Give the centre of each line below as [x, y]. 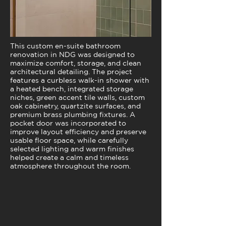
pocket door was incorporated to [68, 123]
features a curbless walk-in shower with [80, 80]
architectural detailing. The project [71, 72]
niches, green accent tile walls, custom [77, 97]
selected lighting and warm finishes [72, 149]
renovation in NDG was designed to [72, 54]
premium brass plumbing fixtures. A [73, 115]
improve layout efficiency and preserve [78, 132]
